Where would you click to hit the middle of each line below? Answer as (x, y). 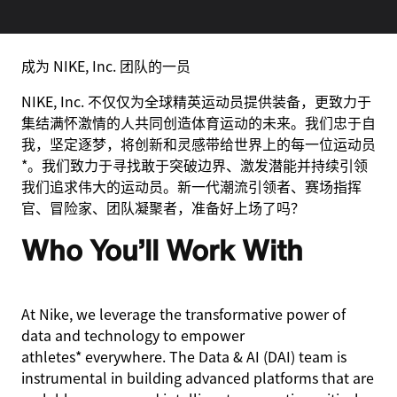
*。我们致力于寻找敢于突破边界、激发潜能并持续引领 (195, 165)
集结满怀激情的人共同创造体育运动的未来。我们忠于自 (198, 122)
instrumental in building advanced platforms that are (198, 378)
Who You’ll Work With (162, 250)
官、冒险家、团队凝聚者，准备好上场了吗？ (163, 207)
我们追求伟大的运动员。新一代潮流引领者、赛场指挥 (191, 186)
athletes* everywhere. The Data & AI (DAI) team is (184, 356)
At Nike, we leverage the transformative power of (183, 314)
